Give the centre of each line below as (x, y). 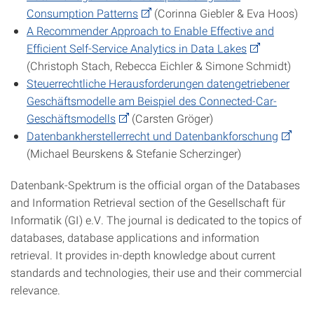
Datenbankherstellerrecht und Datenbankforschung (152, 136)
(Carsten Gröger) (171, 118)
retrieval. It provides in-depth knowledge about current (143, 255)
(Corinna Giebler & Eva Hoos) (225, 13)
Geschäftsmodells (71, 118)
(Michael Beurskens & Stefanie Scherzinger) (134, 153)
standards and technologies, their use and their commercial (156, 272)
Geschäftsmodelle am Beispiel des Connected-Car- (152, 101)
